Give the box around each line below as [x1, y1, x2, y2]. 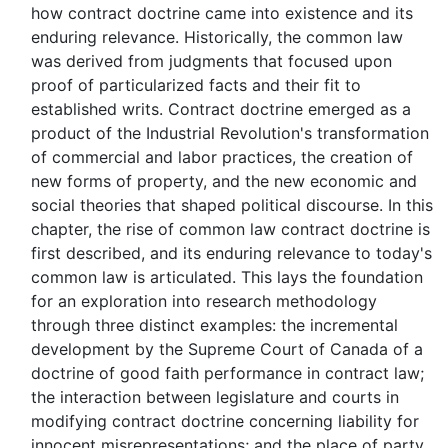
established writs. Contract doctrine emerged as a [31, 99, 411, 119]
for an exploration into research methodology [31, 291, 377, 311]
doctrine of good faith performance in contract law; [31, 363, 424, 383]
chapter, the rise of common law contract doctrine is [31, 219, 430, 239]
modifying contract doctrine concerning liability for [31, 411, 419, 431]
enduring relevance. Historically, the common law [31, 27, 403, 47]
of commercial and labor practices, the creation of [31, 147, 413, 167]
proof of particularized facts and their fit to [31, 75, 361, 95]
